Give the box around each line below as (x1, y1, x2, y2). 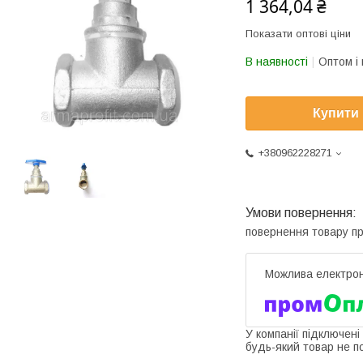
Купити (313, 106, 359, 121)
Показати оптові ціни (246, 28, 351, 40)
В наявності (246, 55, 308, 68)
